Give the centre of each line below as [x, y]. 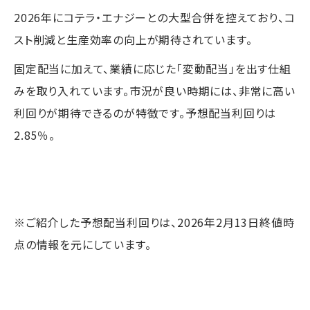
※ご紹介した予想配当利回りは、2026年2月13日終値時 [154, 222]
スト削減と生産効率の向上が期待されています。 [133, 39]
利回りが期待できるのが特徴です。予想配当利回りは [145, 112]
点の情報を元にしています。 [83, 244]
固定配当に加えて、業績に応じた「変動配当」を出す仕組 [153, 68]
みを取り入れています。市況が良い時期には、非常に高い [155, 90]
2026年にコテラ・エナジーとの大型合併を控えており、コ [155, 17]
